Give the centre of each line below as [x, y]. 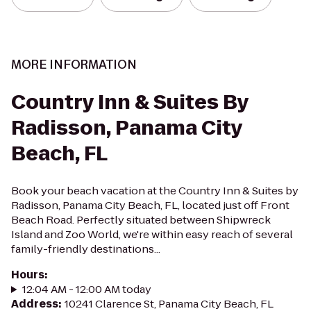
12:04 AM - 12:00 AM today [86, 289]
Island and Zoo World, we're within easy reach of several [152, 234]
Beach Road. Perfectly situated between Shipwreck [141, 220]
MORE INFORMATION [74, 65]
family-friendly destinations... [86, 249]
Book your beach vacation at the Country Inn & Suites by [155, 191]
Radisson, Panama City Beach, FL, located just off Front [150, 205]
